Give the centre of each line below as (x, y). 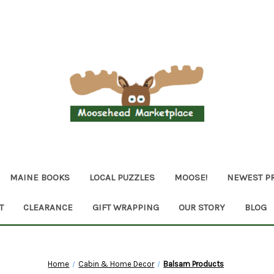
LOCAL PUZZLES (122, 177)
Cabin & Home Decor (117, 264)
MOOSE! (191, 177)
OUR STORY (202, 207)
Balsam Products (194, 264)
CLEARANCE (48, 207)
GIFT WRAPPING (125, 207)
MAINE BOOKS (40, 177)
